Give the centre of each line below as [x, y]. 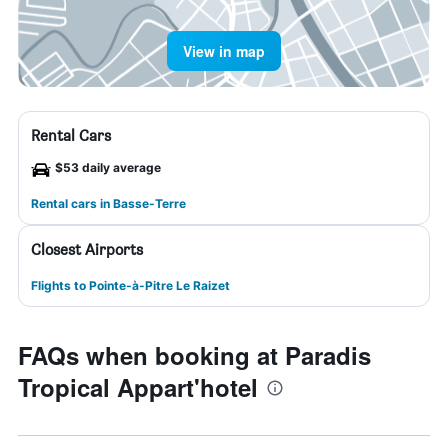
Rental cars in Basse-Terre [108, 203]
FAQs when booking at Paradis [194, 355]
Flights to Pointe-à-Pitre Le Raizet [130, 285]
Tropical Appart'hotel [138, 387]
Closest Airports [87, 249]
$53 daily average [108, 167]
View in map [224, 51]
